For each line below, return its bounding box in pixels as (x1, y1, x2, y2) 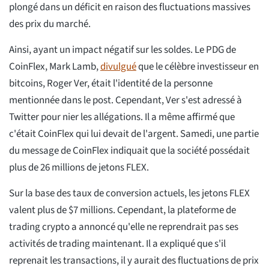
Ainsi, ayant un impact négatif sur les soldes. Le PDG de (9, 42, 236, 57)
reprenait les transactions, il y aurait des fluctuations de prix (9, 253, 259, 268)
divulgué (100, 59, 136, 74)
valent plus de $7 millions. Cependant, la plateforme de (9, 202, 236, 217)
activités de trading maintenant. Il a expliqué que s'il (9, 236, 226, 251)
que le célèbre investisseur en (136, 59, 259, 74)
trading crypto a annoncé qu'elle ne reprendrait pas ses (9, 219, 238, 234)
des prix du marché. (9, 16, 91, 31)
